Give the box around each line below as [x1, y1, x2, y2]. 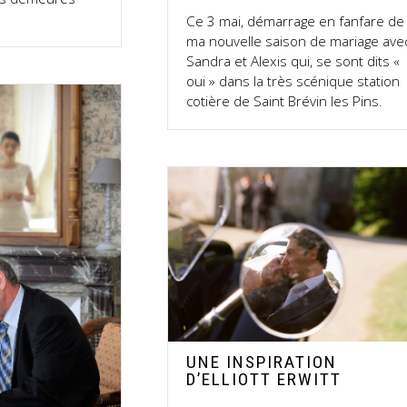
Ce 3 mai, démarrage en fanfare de [186, 11, 405, 30]
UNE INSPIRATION [186, 351, 338, 372]
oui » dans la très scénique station [186, 71, 401, 90]
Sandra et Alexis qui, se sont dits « [186, 51, 401, 70]
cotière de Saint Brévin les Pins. [186, 91, 383, 110]
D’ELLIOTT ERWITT [186, 368, 342, 390]
